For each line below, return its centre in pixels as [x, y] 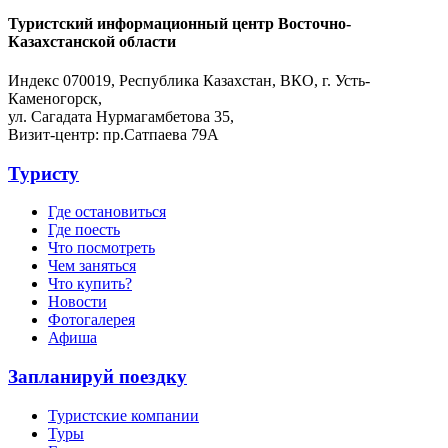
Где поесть [84, 230]
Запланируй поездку [97, 376]
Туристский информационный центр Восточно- [179, 23]
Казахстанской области [92, 41]
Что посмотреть [101, 248]
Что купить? [90, 284]
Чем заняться [92, 266]
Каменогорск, [55, 98]
